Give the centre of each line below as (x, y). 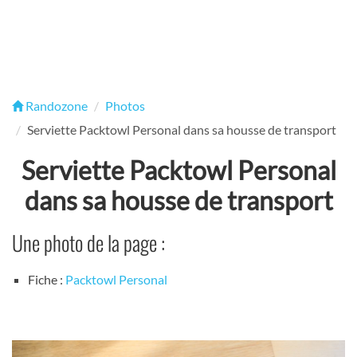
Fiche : (47, 280)
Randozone (55, 106)
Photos (125, 106)
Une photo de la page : (88, 243)
